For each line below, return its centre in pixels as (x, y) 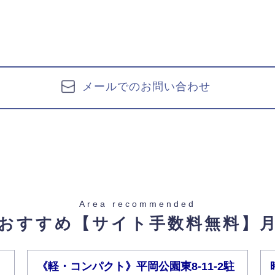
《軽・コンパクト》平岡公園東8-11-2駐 (136, 266)
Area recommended (137, 204)
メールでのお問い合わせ (146, 87)
